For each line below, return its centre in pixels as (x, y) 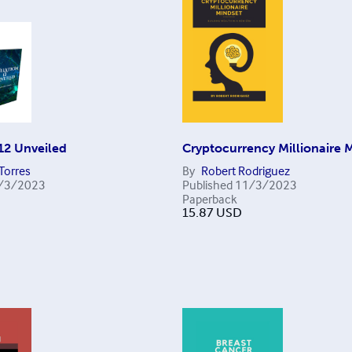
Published (207, 185)
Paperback (209, 199)
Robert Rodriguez (245, 170)
